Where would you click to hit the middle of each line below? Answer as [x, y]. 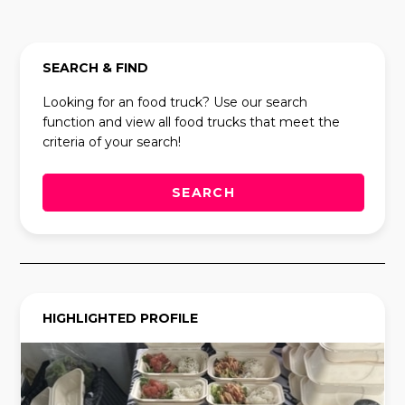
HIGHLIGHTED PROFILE [121, 318]
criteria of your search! [112, 141]
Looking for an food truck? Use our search [175, 102]
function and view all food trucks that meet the [192, 122]
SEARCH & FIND [96, 67]
